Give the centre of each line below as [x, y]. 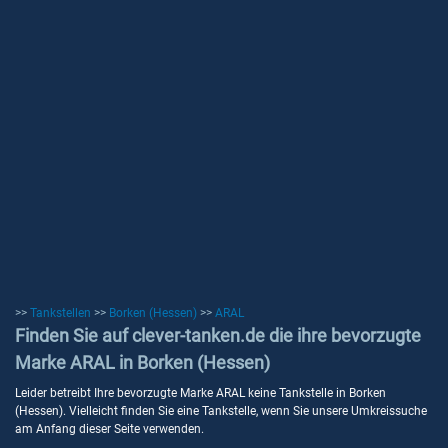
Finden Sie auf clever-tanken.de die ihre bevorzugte [218, 335]
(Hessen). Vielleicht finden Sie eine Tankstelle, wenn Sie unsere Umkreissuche [221, 411]
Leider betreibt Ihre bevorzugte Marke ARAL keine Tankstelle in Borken [200, 393]
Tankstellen [60, 313]
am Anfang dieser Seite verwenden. [109, 429]
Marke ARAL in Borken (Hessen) [142, 362]
